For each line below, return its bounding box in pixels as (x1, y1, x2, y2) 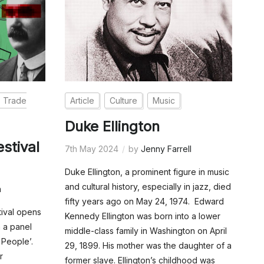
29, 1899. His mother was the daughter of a (64, 240, 232, 251)
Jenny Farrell (140, 144, 192, 154)
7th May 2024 (64, 144, 118, 154)
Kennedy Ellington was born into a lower (64, 211, 220, 222)
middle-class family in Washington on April (64, 226, 227, 236)
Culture (109, 95, 137, 106)
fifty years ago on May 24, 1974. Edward (64, 196, 224, 207)
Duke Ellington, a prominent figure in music (64, 167, 229, 177)
